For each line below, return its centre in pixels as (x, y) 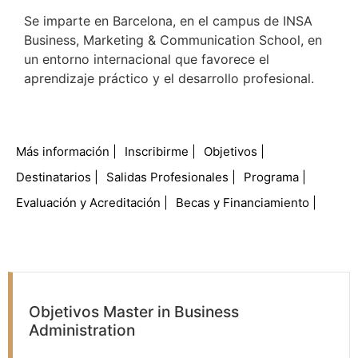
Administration (82, 330)
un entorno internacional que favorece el (147, 59)
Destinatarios (54, 177)
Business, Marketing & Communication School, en (173, 40)
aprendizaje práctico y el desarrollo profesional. (169, 78)
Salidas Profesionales (167, 177)
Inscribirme (157, 152)
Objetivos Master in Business (134, 312)
